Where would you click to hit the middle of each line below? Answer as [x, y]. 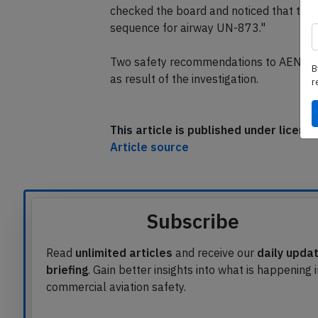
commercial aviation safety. [116, 287]
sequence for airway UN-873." [187, 28]
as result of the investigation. [184, 79]
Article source [149, 147]
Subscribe [193, 221]
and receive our [215, 253]
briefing [67, 270]
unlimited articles [124, 253]
